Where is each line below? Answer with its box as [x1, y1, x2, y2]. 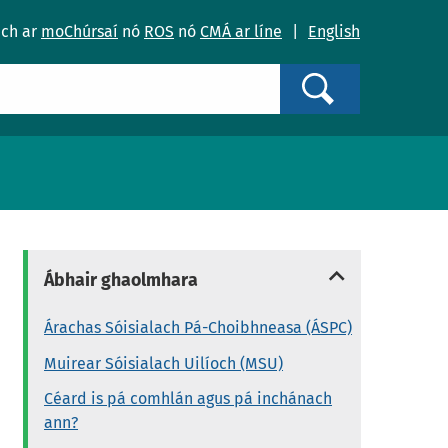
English [308, 22, 360, 42]
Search [339, 79, 362, 89]
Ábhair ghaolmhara [44, 269, 199, 291]
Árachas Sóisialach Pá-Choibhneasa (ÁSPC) [44, 318, 353, 338]
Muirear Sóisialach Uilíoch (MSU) [44, 353, 284, 373]
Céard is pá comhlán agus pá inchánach [44, 388, 333, 408]
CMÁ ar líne [200, 22, 282, 42]
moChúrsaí [41, 22, 118, 42]
